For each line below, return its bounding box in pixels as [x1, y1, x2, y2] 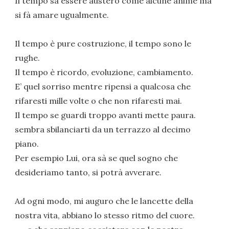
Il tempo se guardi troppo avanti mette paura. [15, 109, 196, 120]
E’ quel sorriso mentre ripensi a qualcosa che [15, 81, 191, 91]
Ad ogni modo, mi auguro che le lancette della [15, 195, 194, 206]
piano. [15, 138, 39, 149]
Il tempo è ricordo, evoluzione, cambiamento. [15, 66, 194, 77]
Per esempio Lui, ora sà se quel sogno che [15, 152, 178, 163]
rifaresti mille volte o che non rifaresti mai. [15, 95, 182, 106]
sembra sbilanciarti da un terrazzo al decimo [15, 124, 191, 134]
